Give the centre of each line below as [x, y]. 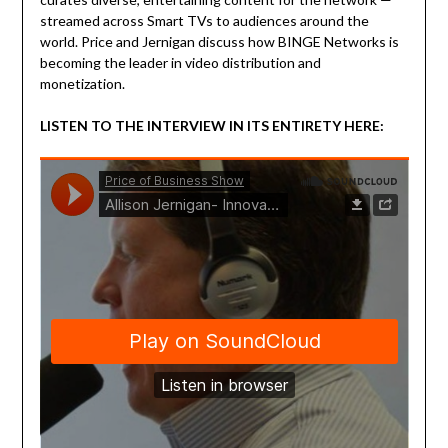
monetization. [82, 84]
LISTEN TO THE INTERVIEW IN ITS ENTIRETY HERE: [211, 126]
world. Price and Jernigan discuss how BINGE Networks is [219, 42]
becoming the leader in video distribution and [180, 63]
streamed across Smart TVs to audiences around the [204, 21]
